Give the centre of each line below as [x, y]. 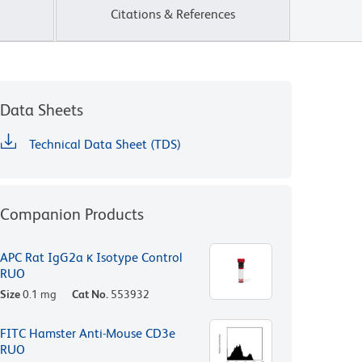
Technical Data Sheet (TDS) [105, 144]
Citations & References [173, 14]
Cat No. [90, 294]
